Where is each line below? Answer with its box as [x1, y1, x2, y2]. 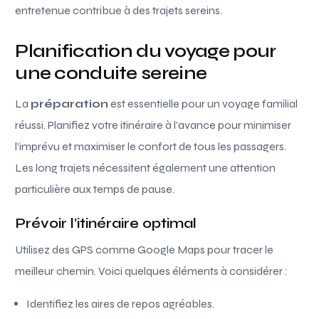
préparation [31, 96, 109, 110]
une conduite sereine [15, 61, 207, 84]
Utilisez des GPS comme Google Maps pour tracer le [15, 242, 274, 256]
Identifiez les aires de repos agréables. [26, 296, 215, 310]
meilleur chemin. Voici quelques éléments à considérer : [15, 263, 288, 278]
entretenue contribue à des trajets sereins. [15, 3, 223, 17]
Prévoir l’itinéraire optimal [15, 214, 197, 232]
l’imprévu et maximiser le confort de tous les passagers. [15, 139, 287, 153]
